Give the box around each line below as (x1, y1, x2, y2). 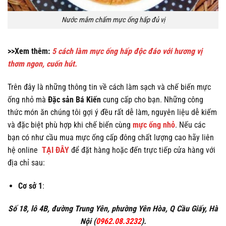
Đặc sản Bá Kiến (48, 94, 101, 104)
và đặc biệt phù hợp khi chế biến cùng (8, 120, 133, 130)
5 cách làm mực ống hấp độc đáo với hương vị (50, 46, 202, 56)
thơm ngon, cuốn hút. (8, 59, 77, 69)
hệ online (8, 145, 42, 155)
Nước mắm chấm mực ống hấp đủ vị (61, 16, 165, 25)
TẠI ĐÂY (42, 145, 69, 155)
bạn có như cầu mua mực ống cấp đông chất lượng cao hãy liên (8, 132, 214, 142)
